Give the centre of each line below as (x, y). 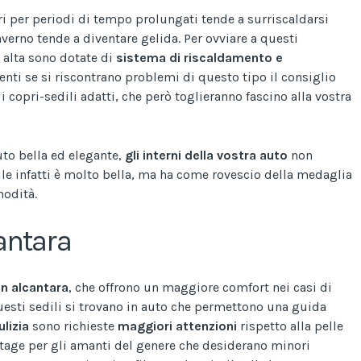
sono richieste (73, 326)
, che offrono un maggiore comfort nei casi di (200, 287)
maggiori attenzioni (179, 326)
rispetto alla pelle (292, 326)
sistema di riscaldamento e (199, 57)
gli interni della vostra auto (206, 155)
